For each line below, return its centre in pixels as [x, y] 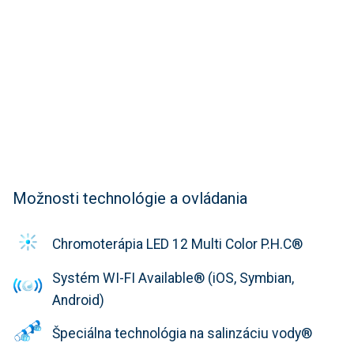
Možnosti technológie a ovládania [130, 198]
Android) [78, 300]
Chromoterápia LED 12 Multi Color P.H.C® [177, 245]
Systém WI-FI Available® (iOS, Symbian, [173, 278]
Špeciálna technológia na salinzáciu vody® [182, 334]
